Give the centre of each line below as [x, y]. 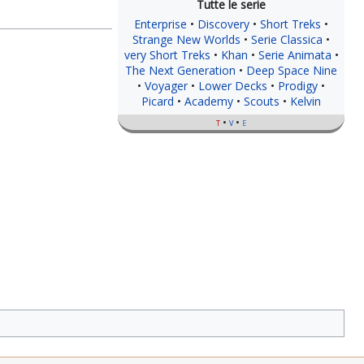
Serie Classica [287, 39]
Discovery [223, 24]
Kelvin [305, 101]
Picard [158, 101]
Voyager [166, 85]
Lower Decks [233, 85]
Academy [209, 101]
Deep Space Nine [292, 70]
